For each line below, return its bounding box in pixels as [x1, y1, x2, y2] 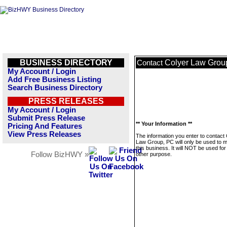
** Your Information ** [136, 121, 192, 127]
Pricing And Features [8, 122, 82, 130]
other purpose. [136, 151, 172, 157]
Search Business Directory [8, 84, 102, 92]
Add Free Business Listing [8, 75, 101, 84]
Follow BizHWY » [31, 150, 89, 159]
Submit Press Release [8, 114, 85, 122]
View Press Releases [8, 130, 81, 138]
